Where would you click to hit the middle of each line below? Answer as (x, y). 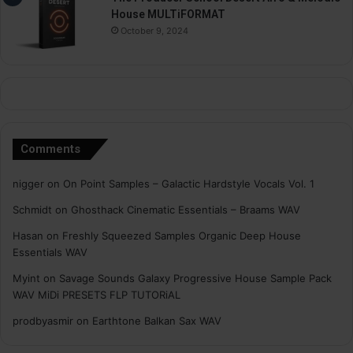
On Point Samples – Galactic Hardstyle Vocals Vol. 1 (189, 183)
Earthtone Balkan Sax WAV (157, 320)
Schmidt (32, 209)
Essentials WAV (50, 252)
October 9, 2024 (154, 30)
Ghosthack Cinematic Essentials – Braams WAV (186, 209)
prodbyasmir (43, 320)
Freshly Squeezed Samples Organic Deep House (182, 235)
